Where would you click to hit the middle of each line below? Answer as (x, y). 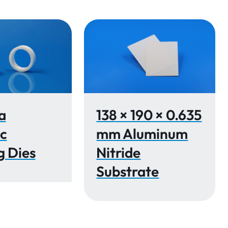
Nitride (119, 152)
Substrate (128, 171)
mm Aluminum (142, 133)
